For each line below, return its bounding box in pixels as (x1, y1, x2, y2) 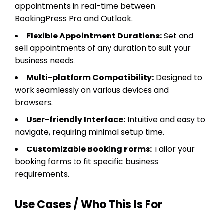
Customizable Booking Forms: (26, 143, 152, 155)
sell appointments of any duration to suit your (15, 42, 191, 54)
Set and (162, 30, 193, 41)
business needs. (15, 54, 75, 66)
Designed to (154, 72, 202, 83)
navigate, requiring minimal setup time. (15, 126, 164, 138)
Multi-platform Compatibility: (26, 72, 154, 83)
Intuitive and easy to (125, 113, 205, 125)
